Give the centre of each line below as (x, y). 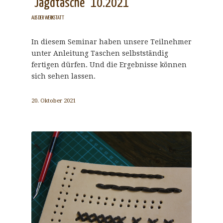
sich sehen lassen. (63, 76)
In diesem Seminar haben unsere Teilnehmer (111, 42)
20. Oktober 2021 (53, 101)
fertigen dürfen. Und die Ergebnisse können (109, 65)
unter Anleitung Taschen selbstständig (100, 54)
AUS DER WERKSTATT (48, 18)
